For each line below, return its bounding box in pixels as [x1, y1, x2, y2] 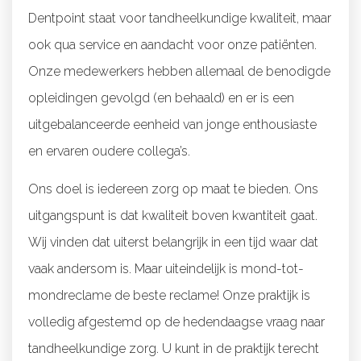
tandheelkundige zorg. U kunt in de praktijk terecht [28, 340, 319, 356]
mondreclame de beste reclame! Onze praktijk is [28, 287, 310, 303]
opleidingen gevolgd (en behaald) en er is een [28, 89, 294, 106]
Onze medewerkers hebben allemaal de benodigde [28, 63, 330, 79]
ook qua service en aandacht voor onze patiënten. [28, 36, 317, 52]
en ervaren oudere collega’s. [28, 143, 190, 159]
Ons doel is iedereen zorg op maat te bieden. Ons [28, 180, 318, 197]
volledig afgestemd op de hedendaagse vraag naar [28, 313, 325, 330]
